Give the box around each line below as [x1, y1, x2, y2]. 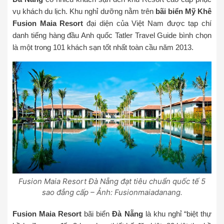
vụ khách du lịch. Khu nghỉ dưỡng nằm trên [12, 7, 155, 16]
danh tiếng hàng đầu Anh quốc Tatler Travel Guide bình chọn [12, 31, 211, 40]
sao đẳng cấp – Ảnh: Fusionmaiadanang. [41, 187, 182, 197]
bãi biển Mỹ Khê [155, 7, 211, 16]
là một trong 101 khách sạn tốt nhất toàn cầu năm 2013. [12, 43, 193, 52]
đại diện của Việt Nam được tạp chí [83, 19, 212, 28]
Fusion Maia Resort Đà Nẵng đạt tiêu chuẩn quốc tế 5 [18, 176, 205, 186]
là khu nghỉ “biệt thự [142, 209, 212, 218]
